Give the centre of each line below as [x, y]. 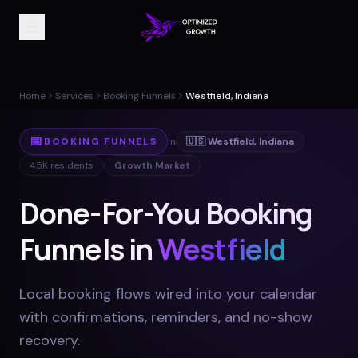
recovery [48, 340]
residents [71, 165]
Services [74, 96]
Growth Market [152, 165]
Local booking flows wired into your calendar [168, 294]
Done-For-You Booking [166, 213]
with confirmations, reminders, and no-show [166, 317]
